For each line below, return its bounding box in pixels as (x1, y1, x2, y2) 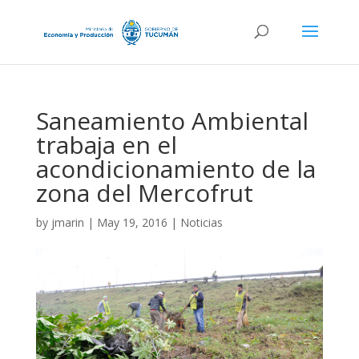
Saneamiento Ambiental (35, 104, 309, 137)
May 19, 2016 (96, 215, 167, 230)
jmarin (50, 215, 84, 230)
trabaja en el (35, 128, 177, 161)
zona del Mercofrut (35, 176, 253, 209)
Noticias (179, 215, 223, 230)
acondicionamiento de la (35, 152, 316, 185)
